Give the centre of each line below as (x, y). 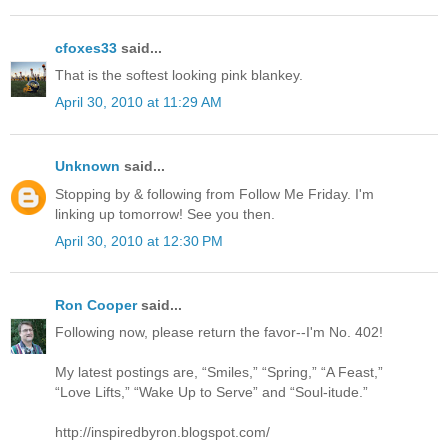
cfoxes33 (86, 47)
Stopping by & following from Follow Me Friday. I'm (214, 193)
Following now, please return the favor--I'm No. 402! (219, 332)
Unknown (87, 166)
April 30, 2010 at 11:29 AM (138, 102)
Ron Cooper (96, 305)
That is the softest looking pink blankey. (179, 75)
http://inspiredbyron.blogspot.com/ (162, 432)
